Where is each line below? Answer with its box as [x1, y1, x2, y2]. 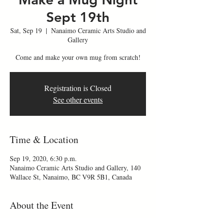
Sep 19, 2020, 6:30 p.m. [10, 154, 77, 163]
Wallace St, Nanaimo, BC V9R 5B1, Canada [10, 172, 132, 182]
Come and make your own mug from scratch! [15, 53, 141, 62]
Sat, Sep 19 [10, 26, 42, 35]
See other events [53, 94, 103, 105]
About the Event [10, 199, 73, 212]
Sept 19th [46, 9, 109, 25]
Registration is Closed [44, 83, 111, 93]
